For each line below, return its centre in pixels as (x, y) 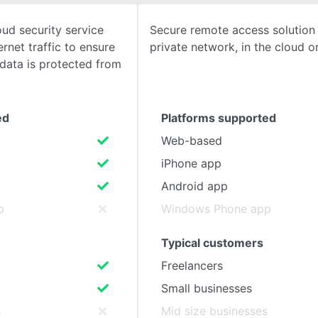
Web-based (192, 141)
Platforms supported (219, 118)
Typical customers (212, 243)
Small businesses (207, 288)
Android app (194, 186)
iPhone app (191, 163)
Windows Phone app (216, 209)
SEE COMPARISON (97, 42)
